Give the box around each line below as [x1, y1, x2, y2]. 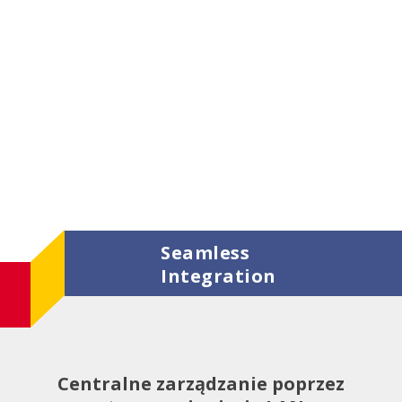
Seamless [161, 240, 250, 266]
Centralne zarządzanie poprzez [57, 371, 345, 396]
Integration [161, 264, 276, 289]
